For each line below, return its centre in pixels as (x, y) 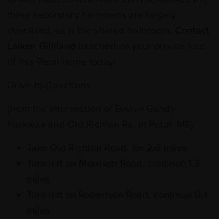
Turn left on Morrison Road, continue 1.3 (113, 164)
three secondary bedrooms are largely (92, 15)
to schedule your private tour (141, 46)
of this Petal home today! (62, 62)
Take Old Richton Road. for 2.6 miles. (108, 148)
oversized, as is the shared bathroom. (91, 31)
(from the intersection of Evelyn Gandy (91, 109)
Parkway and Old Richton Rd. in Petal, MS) (100, 124)
